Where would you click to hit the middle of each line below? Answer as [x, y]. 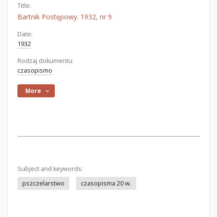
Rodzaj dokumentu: [46, 61]
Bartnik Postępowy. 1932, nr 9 [65, 17]
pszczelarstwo [43, 183]
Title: [24, 6]
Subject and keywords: [50, 169]
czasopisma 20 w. [106, 183]
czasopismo [35, 70]
